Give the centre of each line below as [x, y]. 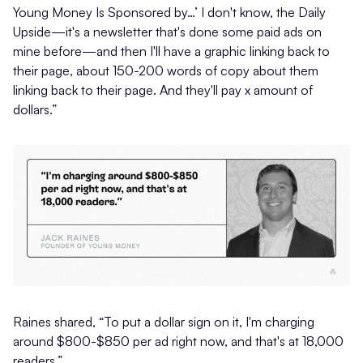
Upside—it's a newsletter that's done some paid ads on [167, 32]
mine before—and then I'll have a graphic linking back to [171, 51]
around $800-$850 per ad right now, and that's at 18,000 [178, 341]
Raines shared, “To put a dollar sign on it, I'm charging [164, 321]
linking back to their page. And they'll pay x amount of [163, 90]
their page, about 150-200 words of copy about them [166, 71]
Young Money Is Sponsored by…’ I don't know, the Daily [169, 13]
